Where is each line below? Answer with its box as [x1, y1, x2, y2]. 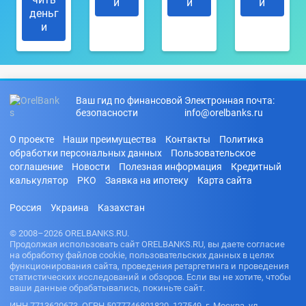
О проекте [10, 133, 54, 145]
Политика [219, 133, 264, 145]
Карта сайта [197, 174, 252, 186]
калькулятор [10, 174, 68, 186]
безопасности [75, 107, 138, 118]
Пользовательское [171, 147, 255, 158]
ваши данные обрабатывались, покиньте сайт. [10, 282, 205, 293]
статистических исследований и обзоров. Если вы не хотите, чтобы [10, 271, 291, 282]
